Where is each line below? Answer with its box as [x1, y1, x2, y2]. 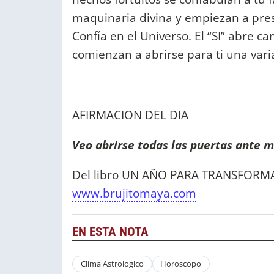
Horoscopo [160, 258, 202, 270]
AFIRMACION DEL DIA [72, 106, 188, 123]
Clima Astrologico [80, 258, 144, 270]
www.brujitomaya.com [72, 185, 196, 202]
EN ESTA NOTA [72, 224, 149, 240]
